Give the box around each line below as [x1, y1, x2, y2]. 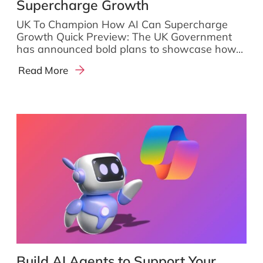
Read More [18, 64, 69, 77]
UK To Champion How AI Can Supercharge [16, 17, 228, 31]
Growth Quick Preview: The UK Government [16, 29, 232, 43]
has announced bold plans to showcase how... [16, 42, 243, 56]
